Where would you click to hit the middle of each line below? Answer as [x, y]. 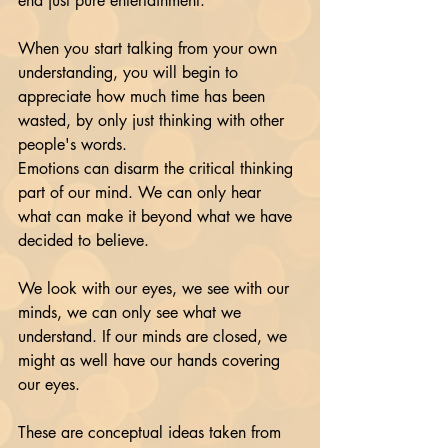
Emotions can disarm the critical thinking [158, 168]
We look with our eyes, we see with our [156, 288]
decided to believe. [83, 240]
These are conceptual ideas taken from [152, 432]
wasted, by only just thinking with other [153, 120]
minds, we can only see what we [132, 312]
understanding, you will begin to [130, 72]
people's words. [72, 144]
